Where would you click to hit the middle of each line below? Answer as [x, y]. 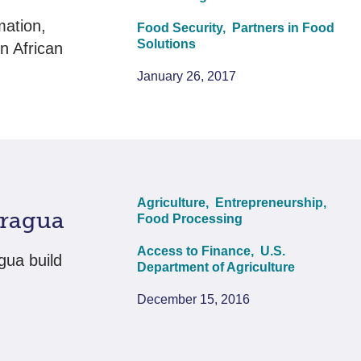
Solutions [167, 44]
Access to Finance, [197, 251]
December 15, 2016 [194, 299]
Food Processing [190, 218]
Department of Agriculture [216, 267]
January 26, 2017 [187, 76]
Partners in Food [284, 27]
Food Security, [183, 27]
